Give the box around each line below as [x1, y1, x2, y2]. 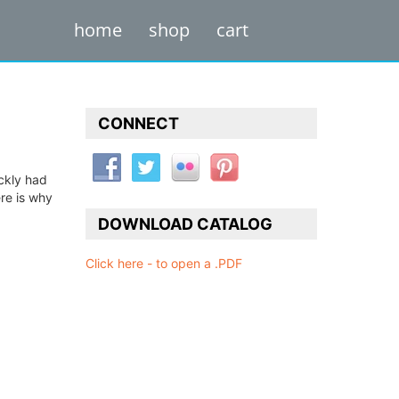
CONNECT [98, 114, 179, 133]
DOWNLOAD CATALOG [98, 215, 273, 233]
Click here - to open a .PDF [85, 256, 242, 271]
